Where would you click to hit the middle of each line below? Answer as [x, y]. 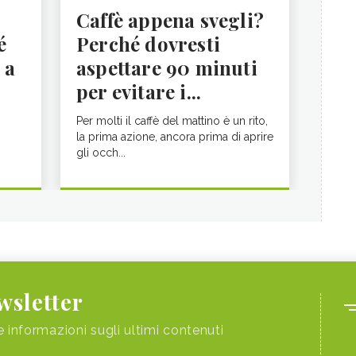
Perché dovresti [148, 44]
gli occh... [101, 153]
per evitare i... [139, 91]
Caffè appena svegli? [170, 20]
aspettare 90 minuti [167, 68]
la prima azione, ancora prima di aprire [175, 137]
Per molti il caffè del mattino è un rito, [172, 121]
